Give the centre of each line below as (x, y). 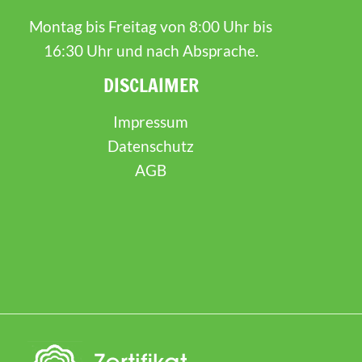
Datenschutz (151, 145)
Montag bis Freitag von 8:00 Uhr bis (151, 26)
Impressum (151, 121)
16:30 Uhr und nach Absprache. (151, 50)
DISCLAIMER (151, 85)
